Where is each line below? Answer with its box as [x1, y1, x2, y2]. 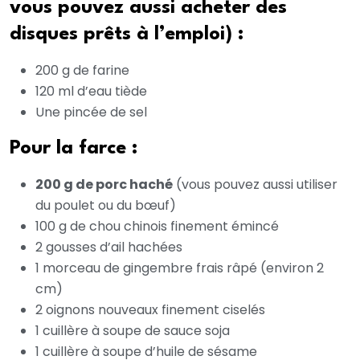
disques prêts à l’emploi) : [10, 25, 243, 45]
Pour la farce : [10, 139, 137, 159]
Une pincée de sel [35, 103, 147, 122]
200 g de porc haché [35, 175, 173, 194]
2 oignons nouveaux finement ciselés [35, 301, 265, 320]
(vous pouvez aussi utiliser [173, 175, 337, 194]
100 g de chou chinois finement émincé [35, 217, 279, 236]
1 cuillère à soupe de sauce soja [35, 321, 230, 341]
